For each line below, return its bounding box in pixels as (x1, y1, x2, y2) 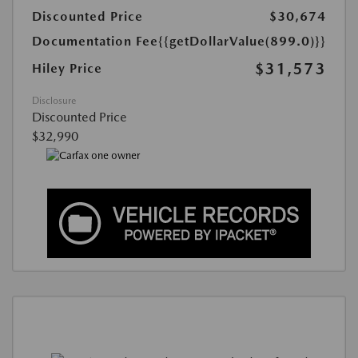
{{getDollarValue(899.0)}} (158, 34, 326, 50)
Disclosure (32, 95, 76, 107)
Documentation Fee (32, 34, 158, 50)
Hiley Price (32, 61, 102, 77)
